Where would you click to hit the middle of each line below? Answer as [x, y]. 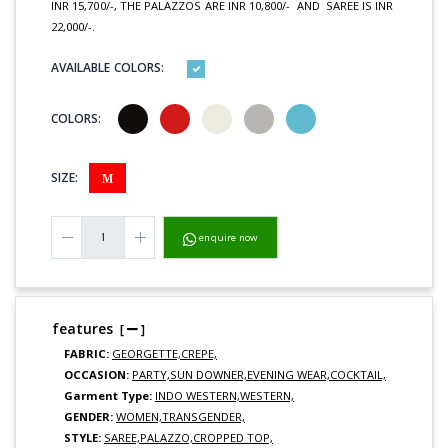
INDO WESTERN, [197, 396]
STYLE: [82, 438]
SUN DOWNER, [208, 375]
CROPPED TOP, [233, 438]
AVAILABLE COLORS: [108, 67]
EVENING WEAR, [288, 375]
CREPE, [199, 354]
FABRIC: [86, 354]
